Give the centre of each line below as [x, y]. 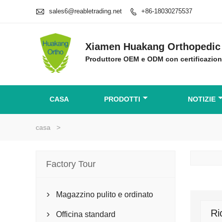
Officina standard [86, 214]
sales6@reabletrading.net [85, 11]
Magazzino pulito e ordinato [105, 194]
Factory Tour [71, 164]
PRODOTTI [122, 99]
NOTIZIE [202, 99]
